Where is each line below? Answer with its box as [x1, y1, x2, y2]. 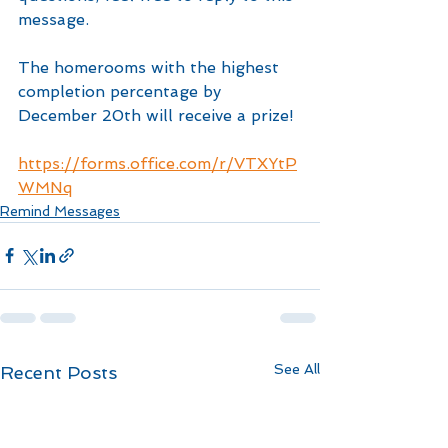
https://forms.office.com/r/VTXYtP [18, 153, 297, 173]
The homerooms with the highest [18, 57, 284, 77]
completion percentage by [18, 81, 226, 101]
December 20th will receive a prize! [18, 105, 294, 125]
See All [274, 360, 320, 377]
